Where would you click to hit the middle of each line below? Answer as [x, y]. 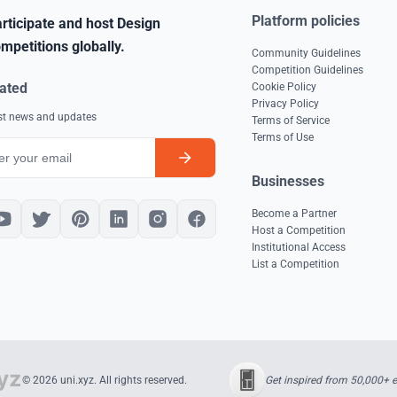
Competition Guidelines [307, 70]
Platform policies [306, 21]
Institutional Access [299, 247]
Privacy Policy [285, 104]
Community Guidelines [306, 53]
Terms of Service [291, 121]
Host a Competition [299, 230]
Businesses [288, 181]
